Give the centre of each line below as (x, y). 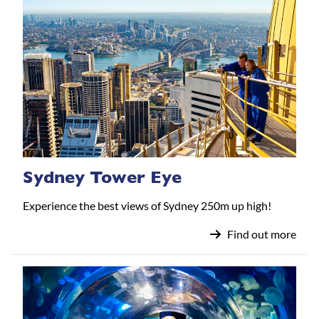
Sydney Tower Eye (102, 177)
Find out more (262, 234)
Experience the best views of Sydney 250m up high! (147, 205)
